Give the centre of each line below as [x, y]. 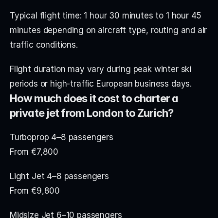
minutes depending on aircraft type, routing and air [109, 30]
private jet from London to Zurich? [92, 113]
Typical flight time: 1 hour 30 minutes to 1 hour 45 [106, 15]
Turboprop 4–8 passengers [62, 137]
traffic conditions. [44, 45]
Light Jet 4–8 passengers [59, 176]
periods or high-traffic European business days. [101, 83]
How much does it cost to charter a [94, 98]
